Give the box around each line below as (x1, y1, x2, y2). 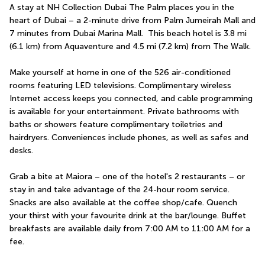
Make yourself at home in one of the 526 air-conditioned (9, 67, 231, 77)
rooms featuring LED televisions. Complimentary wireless (9, 80, 231, 91)
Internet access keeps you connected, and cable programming (9, 93, 253, 104)
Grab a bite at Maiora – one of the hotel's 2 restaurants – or (9, 171, 245, 182)
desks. (9, 145, 33, 156)
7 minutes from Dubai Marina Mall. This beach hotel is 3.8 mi (9, 28, 247, 38)
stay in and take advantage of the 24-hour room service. (9, 184, 230, 195)
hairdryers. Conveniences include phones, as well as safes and (9, 132, 248, 143)
